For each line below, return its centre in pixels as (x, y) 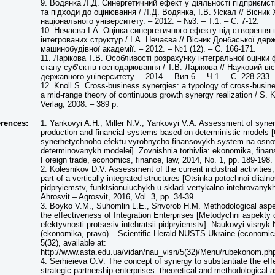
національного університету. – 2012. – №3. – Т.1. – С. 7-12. (150, 21)
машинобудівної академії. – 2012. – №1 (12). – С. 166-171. (148, 49)
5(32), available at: (73, 243)
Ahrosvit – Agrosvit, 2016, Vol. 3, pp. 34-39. (118, 197)
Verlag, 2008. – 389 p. (79, 104)
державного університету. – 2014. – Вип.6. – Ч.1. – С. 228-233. (156, 76)
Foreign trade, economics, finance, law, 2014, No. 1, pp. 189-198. (157, 160)
